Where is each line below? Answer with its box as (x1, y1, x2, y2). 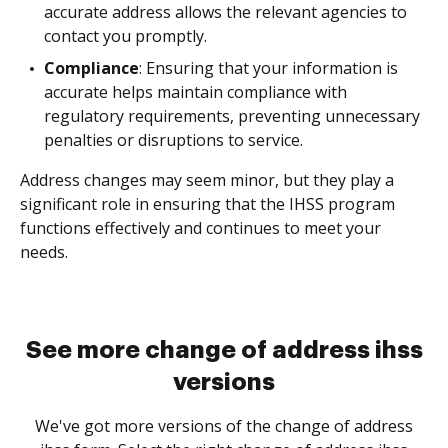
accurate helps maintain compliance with (44, 81, 347, 103)
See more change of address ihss (25, 338, 423, 362)
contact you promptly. (44, 25, 207, 47)
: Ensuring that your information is (139, 57, 398, 79)
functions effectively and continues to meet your (20, 217, 381, 239)
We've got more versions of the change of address (35, 415, 413, 437)
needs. (20, 241, 68, 263)
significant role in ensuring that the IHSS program (20, 193, 395, 215)
